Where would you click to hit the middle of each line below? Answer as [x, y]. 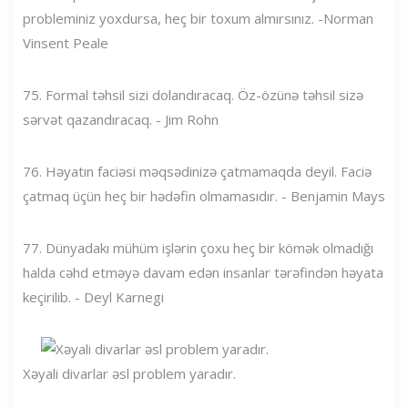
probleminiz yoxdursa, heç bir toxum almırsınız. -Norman [198, 18]
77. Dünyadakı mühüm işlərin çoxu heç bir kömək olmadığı [198, 247]
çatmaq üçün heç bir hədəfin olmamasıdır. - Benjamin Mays [204, 195]
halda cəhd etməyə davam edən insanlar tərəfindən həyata [203, 272]
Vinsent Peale [66, 42]
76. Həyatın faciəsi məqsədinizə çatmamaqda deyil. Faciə [197, 171]
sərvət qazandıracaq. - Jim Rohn [121, 119]
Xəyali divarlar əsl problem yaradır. [129, 373]
